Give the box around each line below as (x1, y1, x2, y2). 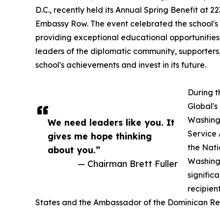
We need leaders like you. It (48, 117, 174, 128)
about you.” (48, 144, 100, 155)
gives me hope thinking (48, 131, 152, 141)
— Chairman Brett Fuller (78, 158, 178, 169)
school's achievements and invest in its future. (35, 60, 206, 70)
